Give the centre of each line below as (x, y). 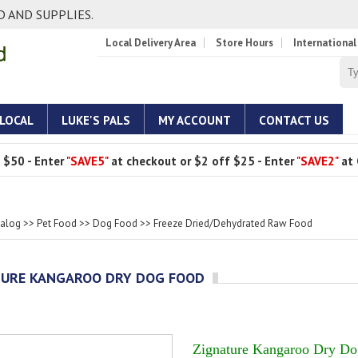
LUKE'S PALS (96, 120)
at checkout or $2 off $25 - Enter (203, 161)
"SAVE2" (316, 161)
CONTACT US (294, 120)
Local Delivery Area (151, 43)
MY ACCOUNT (195, 120)
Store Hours (245, 43)
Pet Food (57, 223)
